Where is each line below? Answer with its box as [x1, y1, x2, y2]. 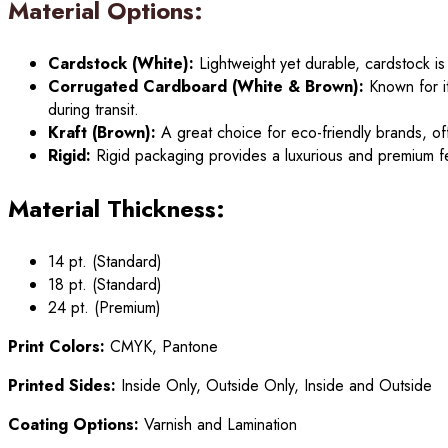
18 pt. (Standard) [48, 272, 162, 296]
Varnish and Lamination [139, 412, 297, 436]
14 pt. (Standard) [48, 249, 162, 273]
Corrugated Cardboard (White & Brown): [48, 74, 364, 98]
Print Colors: [8, 334, 105, 358]
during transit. [48, 97, 139, 121]
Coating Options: [8, 412, 139, 436]
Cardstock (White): [48, 51, 194, 75]
